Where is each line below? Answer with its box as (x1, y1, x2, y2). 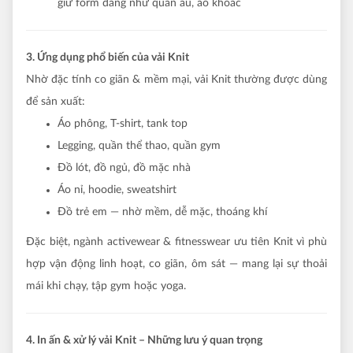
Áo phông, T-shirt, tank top (58, 117, 188, 129)
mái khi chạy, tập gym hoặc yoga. (26, 280, 186, 292)
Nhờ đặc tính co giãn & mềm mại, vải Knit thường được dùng (26, 73, 327, 85)
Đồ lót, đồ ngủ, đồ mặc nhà (58, 162, 191, 173)
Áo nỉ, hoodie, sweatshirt (58, 184, 176, 195)
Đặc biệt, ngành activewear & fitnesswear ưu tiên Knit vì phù (26, 236, 327, 247)
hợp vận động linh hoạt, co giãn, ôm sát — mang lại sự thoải (26, 258, 327, 269)
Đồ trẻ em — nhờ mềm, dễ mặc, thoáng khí (58, 206, 267, 217)
